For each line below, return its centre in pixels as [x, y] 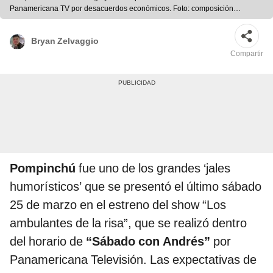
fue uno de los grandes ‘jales [154, 168]
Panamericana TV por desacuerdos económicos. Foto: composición [122, 9]
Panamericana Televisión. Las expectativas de [133, 260]
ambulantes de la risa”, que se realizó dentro [128, 223]
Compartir [247, 54]
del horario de [46, 242]
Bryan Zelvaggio [65, 41]
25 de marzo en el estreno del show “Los [118, 205]
